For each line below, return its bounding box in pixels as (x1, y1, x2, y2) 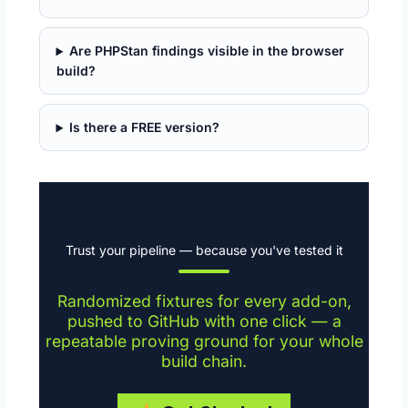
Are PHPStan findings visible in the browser (69, 43, 345, 59)
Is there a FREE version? (69, 119, 220, 136)
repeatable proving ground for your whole (45, 331, 363, 352)
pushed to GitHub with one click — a (66, 311, 342, 331)
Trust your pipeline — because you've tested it (65, 242, 343, 259)
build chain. (161, 352, 247, 372)
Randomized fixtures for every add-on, (56, 291, 352, 311)
